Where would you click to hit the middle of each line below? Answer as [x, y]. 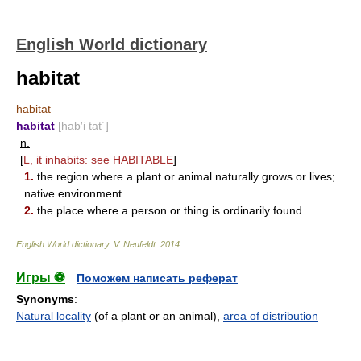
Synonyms [45, 299]
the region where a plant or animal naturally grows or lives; [185, 176]
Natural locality [54, 316]
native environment [73, 193]
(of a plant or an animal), [157, 316]
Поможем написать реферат [157, 278]
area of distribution [271, 316]
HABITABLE [143, 160]
